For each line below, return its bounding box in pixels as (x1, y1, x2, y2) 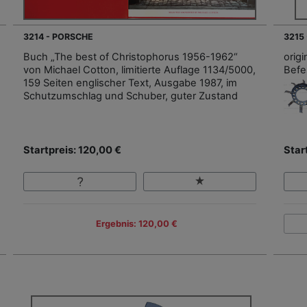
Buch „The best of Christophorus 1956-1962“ (23, 50, 238, 63)
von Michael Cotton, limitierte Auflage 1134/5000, (23, 63, 256, 76)
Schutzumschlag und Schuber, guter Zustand (23, 89, 238, 102)
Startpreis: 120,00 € (23, 143, 121, 156)
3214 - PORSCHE (23, 31, 93, 42)
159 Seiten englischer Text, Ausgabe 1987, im (23, 76, 237, 89)
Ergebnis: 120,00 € (95, 219, 177, 229)
